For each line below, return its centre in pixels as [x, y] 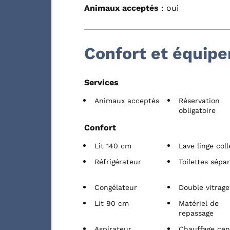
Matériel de [199, 203]
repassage [196, 213]
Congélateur [116, 187]
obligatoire [197, 110]
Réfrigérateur [118, 161]
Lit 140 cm [113, 146]
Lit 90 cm [112, 203]
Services [101, 82]
